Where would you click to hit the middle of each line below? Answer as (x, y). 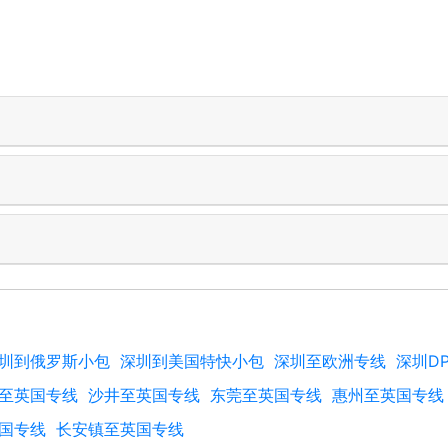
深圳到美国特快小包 (192, 360)
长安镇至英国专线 (120, 428)
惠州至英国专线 (388, 394)
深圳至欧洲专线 (330, 360)
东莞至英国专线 (266, 394)
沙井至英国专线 (144, 394)
